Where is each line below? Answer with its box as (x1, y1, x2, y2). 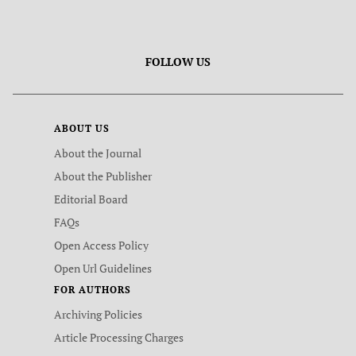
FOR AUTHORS (54, 284, 131, 296)
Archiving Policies (54, 307, 142, 322)
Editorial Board (54, 192, 128, 207)
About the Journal (54, 145, 141, 161)
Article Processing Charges (54, 330, 184, 345)
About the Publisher (54, 168, 152, 184)
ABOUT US (54, 122, 110, 134)
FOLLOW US (145, 54, 211, 69)
